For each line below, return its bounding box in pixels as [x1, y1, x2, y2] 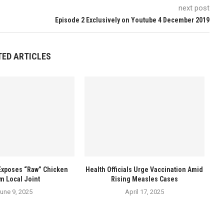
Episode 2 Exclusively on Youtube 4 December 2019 [54, 15, 209, 24]
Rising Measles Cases [110, 174, 178, 183]
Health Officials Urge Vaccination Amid [85, 165, 203, 173]
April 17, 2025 [124, 187, 164, 195]
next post [178, 3, 209, 12]
